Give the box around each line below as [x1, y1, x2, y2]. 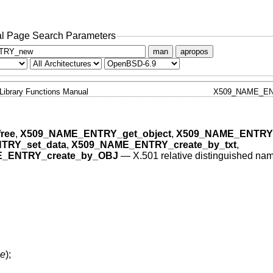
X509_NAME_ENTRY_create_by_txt [71, 140, 236, 151]
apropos [180, 46, 208, 56]
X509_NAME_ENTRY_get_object [19, 129, 171, 140]
